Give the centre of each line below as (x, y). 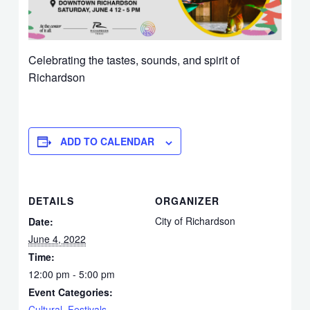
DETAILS (52, 201)
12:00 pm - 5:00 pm (72, 274)
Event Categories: (71, 292)
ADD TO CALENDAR (108, 142)
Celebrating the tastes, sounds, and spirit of (134, 60)
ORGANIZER (187, 201)
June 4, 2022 (57, 239)
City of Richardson (195, 221)
